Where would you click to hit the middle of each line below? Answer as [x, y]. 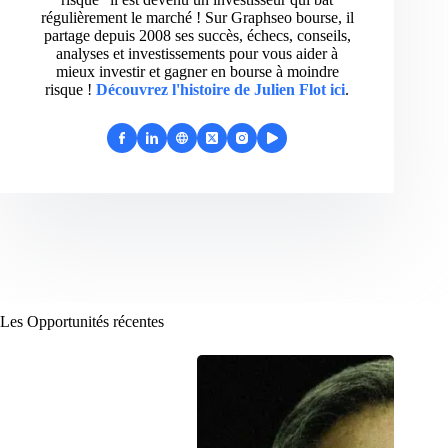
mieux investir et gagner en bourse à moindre [197, 72]
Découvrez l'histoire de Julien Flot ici [221, 90]
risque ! [69, 90]
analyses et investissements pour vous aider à [197, 54]
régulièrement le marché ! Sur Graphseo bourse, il [197, 18]
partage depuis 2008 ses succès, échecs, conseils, [197, 36]
